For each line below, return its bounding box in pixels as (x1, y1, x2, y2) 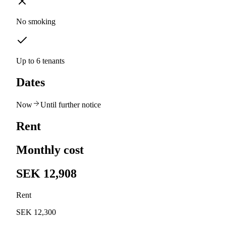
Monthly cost (16, 143, 84, 156)
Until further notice (40, 100, 101, 109)
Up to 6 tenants (16, 56, 65, 66)
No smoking (16, 17, 55, 26)
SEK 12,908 (16, 166, 77, 180)
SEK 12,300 (16, 207, 56, 216)
